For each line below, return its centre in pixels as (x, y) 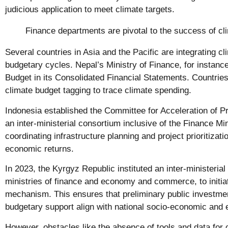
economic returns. (41, 149)
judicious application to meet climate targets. (90, 10)
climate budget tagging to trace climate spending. (99, 91)
